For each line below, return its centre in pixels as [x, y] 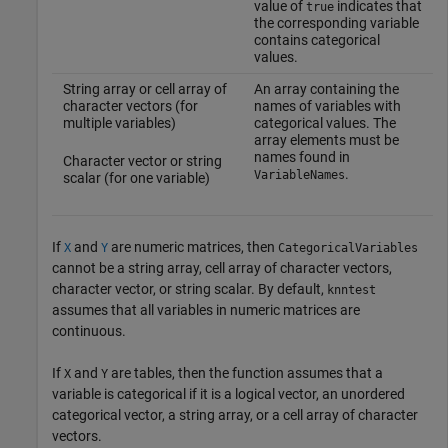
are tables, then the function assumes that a [245, 373]
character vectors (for [130, 106]
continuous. [89, 331]
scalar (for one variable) [136, 178]
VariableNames [299, 175]
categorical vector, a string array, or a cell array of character [235, 415]
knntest [351, 290]
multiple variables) [119, 123]
